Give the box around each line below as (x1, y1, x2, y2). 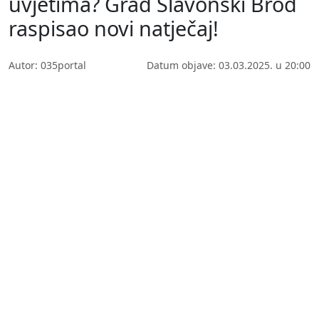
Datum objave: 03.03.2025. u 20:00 (147, 58, 310, 72)
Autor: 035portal (9, 58, 86, 72)
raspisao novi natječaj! (9, 14, 219, 42)
